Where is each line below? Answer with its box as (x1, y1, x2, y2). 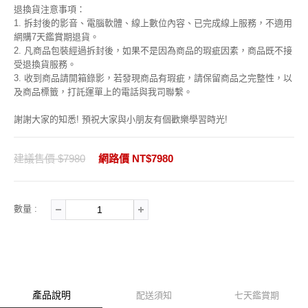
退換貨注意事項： (14, 4, 85, 14)
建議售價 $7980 (14, 153, 85, 164)
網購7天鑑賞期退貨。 (14, 32, 99, 42)
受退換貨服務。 (14, 59, 76, 69)
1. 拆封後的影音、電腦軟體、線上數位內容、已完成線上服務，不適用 (14, 18, 292, 28)
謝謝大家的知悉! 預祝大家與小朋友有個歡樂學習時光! (14, 114, 228, 124)
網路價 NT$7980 (98, 153, 173, 164)
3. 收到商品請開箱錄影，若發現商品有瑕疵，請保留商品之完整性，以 (14, 73, 292, 83)
